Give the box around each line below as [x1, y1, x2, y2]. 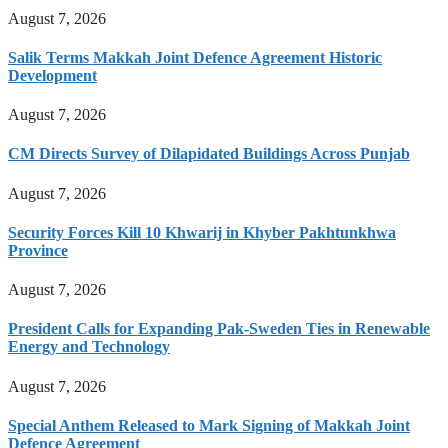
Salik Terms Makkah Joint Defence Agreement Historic [8, 48, 382, 66]
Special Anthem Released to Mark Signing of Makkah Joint [8, 416, 410, 434]
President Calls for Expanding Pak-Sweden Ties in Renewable [8, 320, 430, 338]
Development [8, 66, 97, 84]
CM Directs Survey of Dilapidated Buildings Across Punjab [8, 145, 410, 163]
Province [8, 241, 68, 259]
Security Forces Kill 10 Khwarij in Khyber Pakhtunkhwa [8, 223, 396, 241]
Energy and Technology [8, 338, 170, 356]
